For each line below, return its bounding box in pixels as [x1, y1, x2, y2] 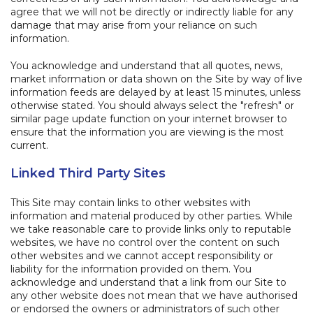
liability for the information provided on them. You [10, 263, 252, 275]
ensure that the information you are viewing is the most [10, 126, 284, 138]
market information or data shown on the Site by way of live [10, 73, 303, 85]
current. [10, 139, 48, 152]
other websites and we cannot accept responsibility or [10, 249, 273, 262]
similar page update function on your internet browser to [10, 112, 287, 125]
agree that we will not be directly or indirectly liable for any [10, 6, 293, 18]
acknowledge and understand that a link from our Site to [10, 276, 286, 289]
